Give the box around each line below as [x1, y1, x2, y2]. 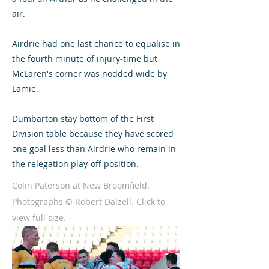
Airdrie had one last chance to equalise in [12, 38, 180, 49]
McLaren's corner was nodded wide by [12, 68, 167, 79]
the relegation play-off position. [12, 158, 139, 169]
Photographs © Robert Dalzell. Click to [12, 196, 165, 207]
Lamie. [12, 83, 38, 94]
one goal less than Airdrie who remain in [12, 143, 176, 154]
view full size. [12, 212, 66, 223]
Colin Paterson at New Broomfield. [12, 180, 150, 191]
